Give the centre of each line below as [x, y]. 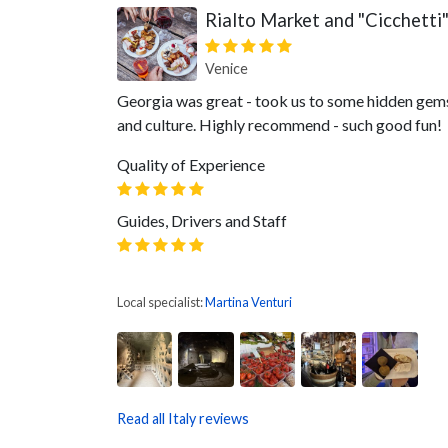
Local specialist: [161, 302]
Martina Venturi [248, 302]
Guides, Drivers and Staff [202, 220]
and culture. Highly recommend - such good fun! [279, 124]
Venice [226, 68]
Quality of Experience [191, 164]
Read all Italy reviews [183, 419]
